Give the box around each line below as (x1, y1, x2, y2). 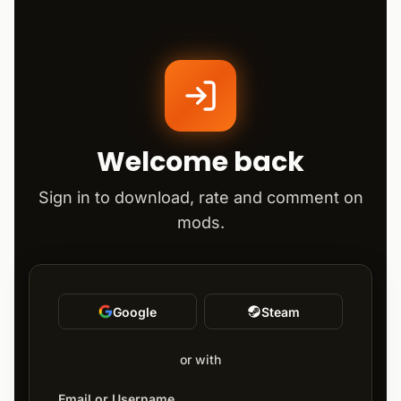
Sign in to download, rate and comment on (38, 187, 363, 207)
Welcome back (97, 142, 304, 181)
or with (180, 352, 221, 368)
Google (113, 303, 157, 320)
